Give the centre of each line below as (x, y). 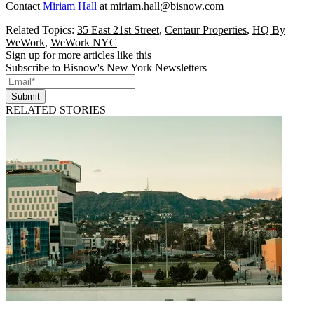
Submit (26, 97)
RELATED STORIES (56, 110)
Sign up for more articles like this (78, 55)
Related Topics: (41, 30)
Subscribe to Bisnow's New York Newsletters (106, 68)
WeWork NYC (84, 43)
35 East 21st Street (118, 30)
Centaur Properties (206, 30)
